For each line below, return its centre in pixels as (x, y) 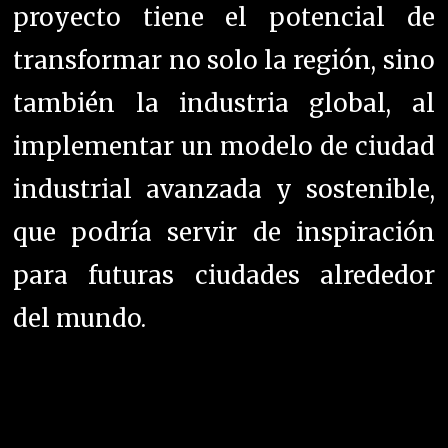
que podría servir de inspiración (224, 232)
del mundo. (80, 318)
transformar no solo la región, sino (224, 60)
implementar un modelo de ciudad (224, 146)
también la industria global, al (224, 103)
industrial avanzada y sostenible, (224, 189)
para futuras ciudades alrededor (224, 275)
